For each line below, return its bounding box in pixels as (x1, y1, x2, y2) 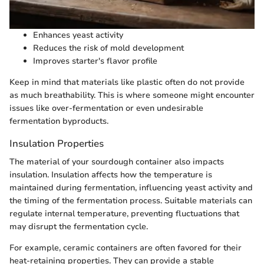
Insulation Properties (9, 137, 104, 151)
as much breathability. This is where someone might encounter (9, 90, 255, 101)
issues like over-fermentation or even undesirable (9, 103, 203, 114)
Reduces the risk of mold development (33, 42, 184, 54)
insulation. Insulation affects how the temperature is (9, 169, 212, 181)
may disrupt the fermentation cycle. (9, 221, 148, 233)
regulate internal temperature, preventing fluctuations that (9, 208, 239, 220)
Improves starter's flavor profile (33, 55, 157, 67)
